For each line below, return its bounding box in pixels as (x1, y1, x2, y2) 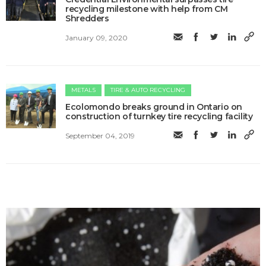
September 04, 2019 (65, 131, 135, 140)
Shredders (65, 13, 109, 24)
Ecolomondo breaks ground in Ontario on (65, 102, 243, 113)
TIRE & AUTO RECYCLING (110, 86, 186, 94)
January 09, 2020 (65, 33, 128, 42)
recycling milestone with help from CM (65, 4, 228, 15)
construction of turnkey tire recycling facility (65, 111, 253, 122)
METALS (71, 86, 96, 94)
